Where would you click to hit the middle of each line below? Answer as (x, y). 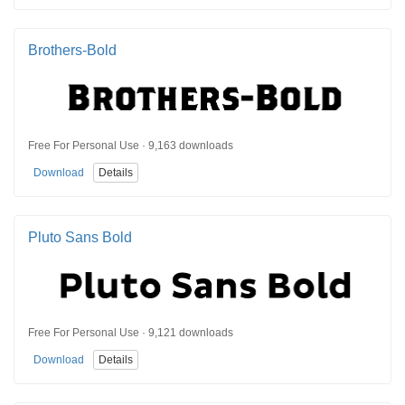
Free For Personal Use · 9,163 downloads (131, 146)
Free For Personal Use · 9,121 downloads (131, 332)
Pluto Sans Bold (80, 238)
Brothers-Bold (72, 51)
